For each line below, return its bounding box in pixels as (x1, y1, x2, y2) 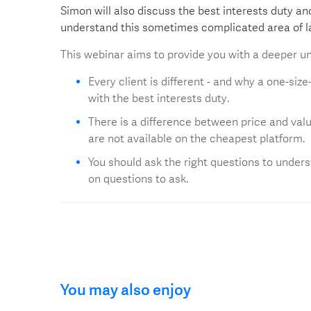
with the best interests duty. (88, 91, 229, 105)
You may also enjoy (60, 280, 191, 299)
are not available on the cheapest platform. (88, 131, 305, 145)
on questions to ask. (88, 171, 188, 185)
